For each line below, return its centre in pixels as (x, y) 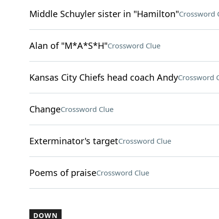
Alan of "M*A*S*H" (68, 45)
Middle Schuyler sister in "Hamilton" (104, 14)
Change (45, 109)
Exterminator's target (74, 141)
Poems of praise (63, 173)
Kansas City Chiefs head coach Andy (103, 77)
